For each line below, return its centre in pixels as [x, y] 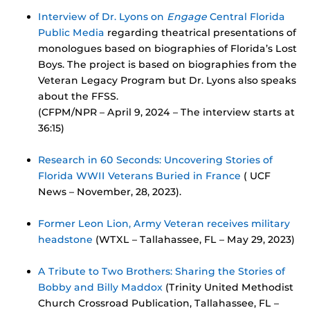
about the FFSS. [78, 97]
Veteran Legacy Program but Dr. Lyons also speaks [167, 81]
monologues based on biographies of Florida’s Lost [167, 49]
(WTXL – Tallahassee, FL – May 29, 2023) [194, 240]
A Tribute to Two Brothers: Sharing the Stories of [162, 272]
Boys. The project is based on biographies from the [167, 65]
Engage [187, 17]
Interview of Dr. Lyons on [102, 17]
